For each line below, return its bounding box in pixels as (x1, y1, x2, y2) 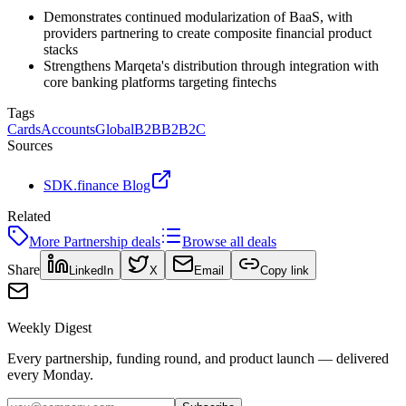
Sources (7, 137, 53, 153)
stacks (43, 41, 78, 57)
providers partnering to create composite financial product (43, 24, 372, 41)
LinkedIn (69, 263, 113, 277)
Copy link (260, 263, 309, 277)
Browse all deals (182, 233, 276, 249)
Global (95, 121, 134, 137)
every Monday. (7, 366, 93, 382)
